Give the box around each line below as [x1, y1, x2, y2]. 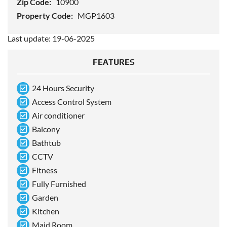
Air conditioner [32, 110, 85, 121]
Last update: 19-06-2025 [8, 33, 95, 44]
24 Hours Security [32, 83, 94, 93]
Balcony [32, 124, 60, 134]
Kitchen [32, 206, 59, 216]
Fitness [32, 165, 57, 175]
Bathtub [32, 138, 61, 148]
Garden [32, 193, 58, 203]
